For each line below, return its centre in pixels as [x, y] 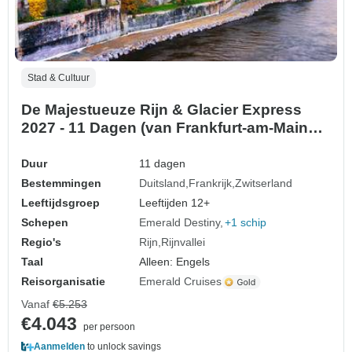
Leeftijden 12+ [175, 203]
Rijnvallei [183, 242]
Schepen [45, 223]
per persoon [109, 327]
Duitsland [163, 183]
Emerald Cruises [181, 282]
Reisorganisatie [63, 282]
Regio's [41, 242]
